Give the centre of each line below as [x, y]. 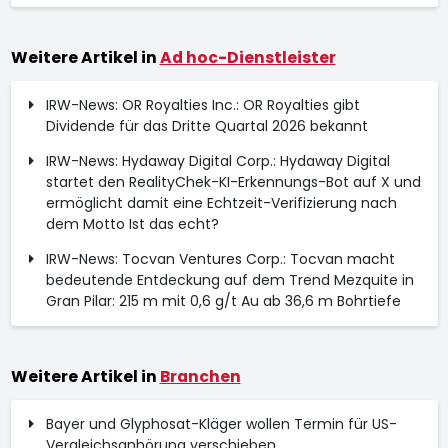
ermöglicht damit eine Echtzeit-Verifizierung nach [221, 203]
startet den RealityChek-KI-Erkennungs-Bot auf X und [233, 182]
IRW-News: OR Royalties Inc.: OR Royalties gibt [202, 105]
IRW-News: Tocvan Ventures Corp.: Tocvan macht [220, 259]
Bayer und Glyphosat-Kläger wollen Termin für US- [221, 424]
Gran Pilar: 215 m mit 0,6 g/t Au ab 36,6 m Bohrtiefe [223, 301]
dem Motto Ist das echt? [132, 224]
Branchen [200, 376]
